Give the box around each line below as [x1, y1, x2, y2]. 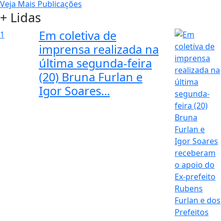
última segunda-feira [38, 55, 152, 72]
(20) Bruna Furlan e [38, 69, 143, 85]
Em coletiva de [38, 28, 116, 44]
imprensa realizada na [38, 41, 159, 58]
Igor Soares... [38, 83, 110, 99]
